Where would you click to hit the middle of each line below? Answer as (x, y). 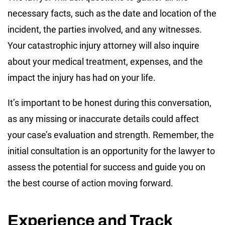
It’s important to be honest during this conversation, (109, 102)
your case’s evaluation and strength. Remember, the (111, 135)
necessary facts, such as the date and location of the (112, 13)
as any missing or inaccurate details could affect (103, 119)
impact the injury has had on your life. (82, 77)
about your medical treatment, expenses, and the (105, 61)
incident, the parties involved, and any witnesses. (105, 29)
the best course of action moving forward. (90, 183)
